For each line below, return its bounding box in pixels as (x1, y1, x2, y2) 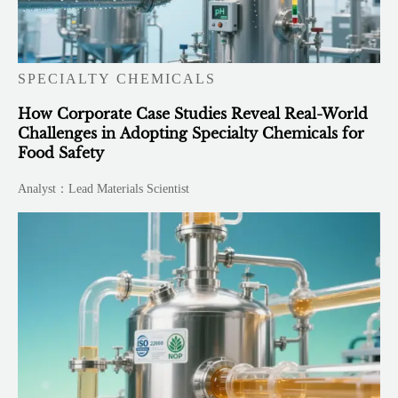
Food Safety (18, 144, 105, 163)
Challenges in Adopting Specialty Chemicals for (18, 124, 365, 143)
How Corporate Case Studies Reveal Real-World (18, 105, 370, 123)
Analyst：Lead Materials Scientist (18, 182, 190, 196)
